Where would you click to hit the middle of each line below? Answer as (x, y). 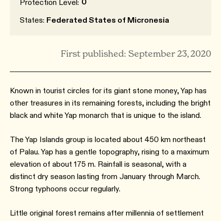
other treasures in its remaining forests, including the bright (110, 103)
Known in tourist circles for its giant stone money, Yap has (108, 91)
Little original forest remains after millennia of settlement (107, 213)
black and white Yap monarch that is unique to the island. (107, 115)
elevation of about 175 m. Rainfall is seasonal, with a (98, 164)
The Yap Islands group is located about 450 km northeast (108, 139)
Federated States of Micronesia (108, 20)
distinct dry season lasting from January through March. (105, 176)
